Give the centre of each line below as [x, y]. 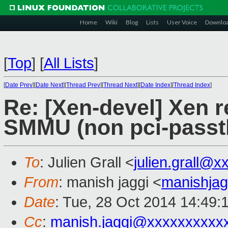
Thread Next [120, 85]
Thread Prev [83, 85]
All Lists [69, 63]
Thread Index [192, 85]
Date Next [49, 85]
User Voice [182, 22]
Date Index [155, 85]
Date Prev [19, 85]
